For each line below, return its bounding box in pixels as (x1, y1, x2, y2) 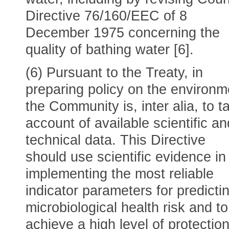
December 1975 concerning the (26, 25, 220, 40)
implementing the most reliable (26, 166, 214, 181)
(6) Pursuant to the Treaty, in (26, 65, 203, 80)
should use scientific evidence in (26, 149, 226, 165)
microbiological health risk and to (26, 200, 228, 215)
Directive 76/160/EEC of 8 (26, 8, 187, 24)
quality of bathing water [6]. (26, 42, 194, 57)
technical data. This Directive (26, 132, 205, 148)
